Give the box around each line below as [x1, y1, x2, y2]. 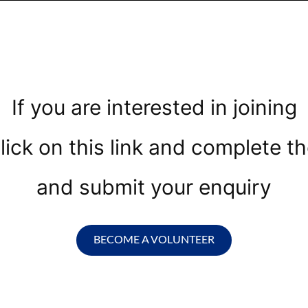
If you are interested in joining [11, 95, 297, 120]
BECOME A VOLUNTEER [93, 234, 214, 246]
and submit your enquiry [36, 174, 272, 199]
